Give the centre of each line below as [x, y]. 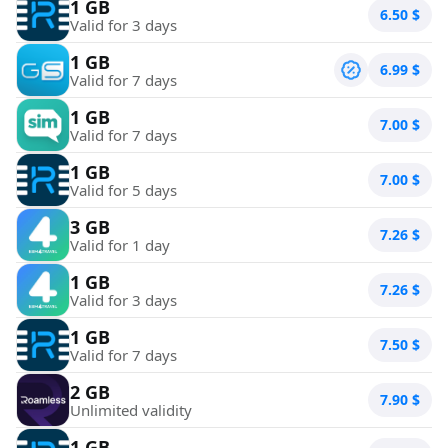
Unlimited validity [131, 409]
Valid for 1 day [120, 244]
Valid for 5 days [123, 189]
